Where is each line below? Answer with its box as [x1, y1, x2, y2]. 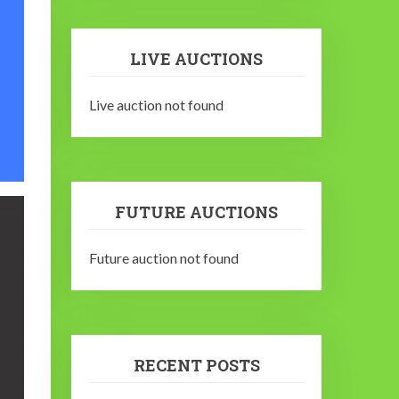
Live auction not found [89, 96, 224, 114]
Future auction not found [89, 249, 240, 267]
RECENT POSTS [133, 354, 260, 377]
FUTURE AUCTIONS [115, 201, 279, 224]
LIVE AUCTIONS [130, 48, 264, 70]
